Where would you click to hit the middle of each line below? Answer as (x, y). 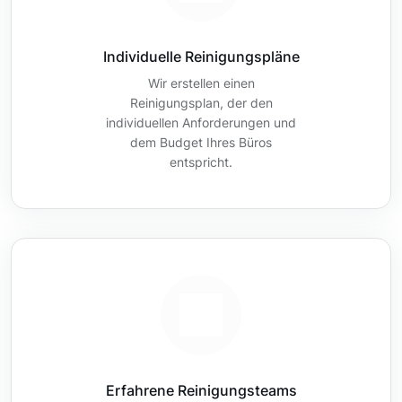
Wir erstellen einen (201, 83)
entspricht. (201, 162)
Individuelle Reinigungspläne (201, 57)
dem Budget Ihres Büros (201, 142)
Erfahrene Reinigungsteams (201, 390)
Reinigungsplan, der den (201, 103)
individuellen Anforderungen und (201, 122)
